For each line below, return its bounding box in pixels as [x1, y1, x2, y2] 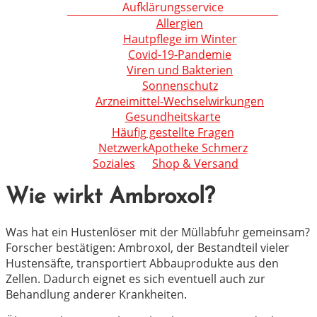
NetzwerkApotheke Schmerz [98, 140, 248, 156]
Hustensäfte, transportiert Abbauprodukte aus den [6, 255, 279, 271]
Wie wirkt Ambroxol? [6, 186, 215, 209]
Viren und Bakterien [127, 62, 233, 78]
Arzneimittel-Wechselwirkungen [96, 93, 264, 109]
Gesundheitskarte [125, 109, 221, 125]
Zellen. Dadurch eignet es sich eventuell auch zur [6, 270, 265, 287]
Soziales [93, 156, 135, 171]
